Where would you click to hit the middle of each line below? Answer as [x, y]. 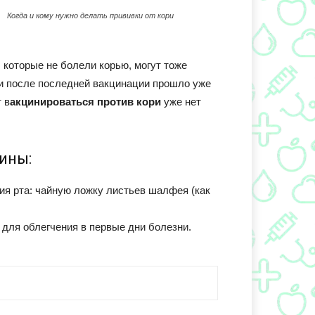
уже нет [181, 102]
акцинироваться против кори [85, 102]
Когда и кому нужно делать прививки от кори [90, 15]
